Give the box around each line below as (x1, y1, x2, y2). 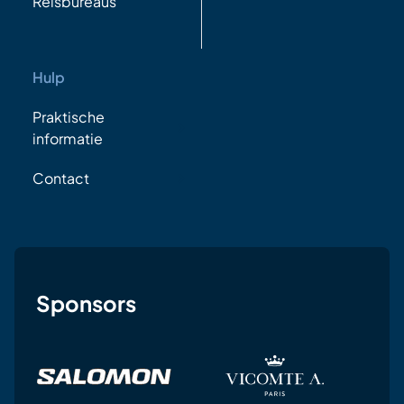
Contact (32, 169, 89, 188)
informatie (32, 129, 103, 149)
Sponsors (36, 289, 136, 317)
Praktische (32, 107, 105, 127)
